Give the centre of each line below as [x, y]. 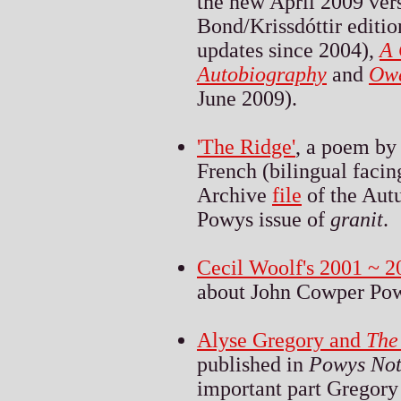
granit [357, 219]
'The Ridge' [246, 146]
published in [253, 364]
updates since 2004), [288, 50]
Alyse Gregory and [282, 340]
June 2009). [247, 98]
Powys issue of [264, 219]
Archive [235, 195]
